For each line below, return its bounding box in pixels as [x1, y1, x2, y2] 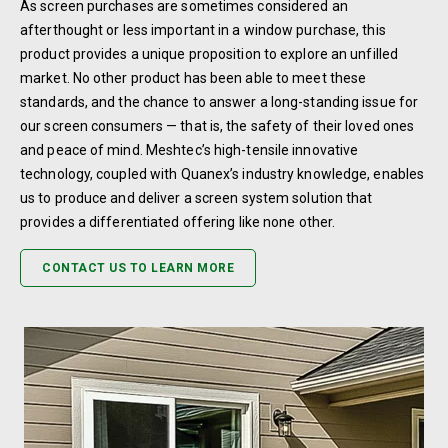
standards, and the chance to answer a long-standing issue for [20, 94, 419, 111]
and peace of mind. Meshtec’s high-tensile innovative [20, 142, 359, 159]
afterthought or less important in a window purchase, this [20, 22, 386, 39]
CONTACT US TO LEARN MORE [42, 261, 234, 276]
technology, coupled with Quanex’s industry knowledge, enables [20, 166, 425, 183]
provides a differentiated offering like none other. [20, 214, 336, 231]
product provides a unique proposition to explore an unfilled [20, 46, 399, 63]
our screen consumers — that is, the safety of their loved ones [20, 118, 415, 135]
